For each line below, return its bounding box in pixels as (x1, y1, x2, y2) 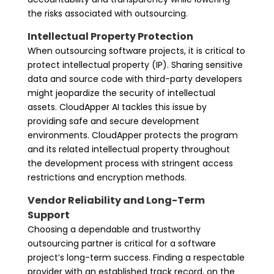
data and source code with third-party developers (27, 72, 242, 85)
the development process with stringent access (27, 157, 233, 169)
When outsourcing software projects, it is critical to (27, 44, 245, 57)
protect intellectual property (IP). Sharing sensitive (27, 58, 243, 71)
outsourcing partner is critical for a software (27, 237, 216, 250)
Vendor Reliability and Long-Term (27, 193, 205, 207)
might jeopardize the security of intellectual (27, 86, 215, 99)
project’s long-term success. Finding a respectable (27, 251, 245, 264)
